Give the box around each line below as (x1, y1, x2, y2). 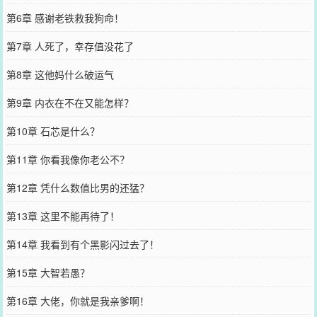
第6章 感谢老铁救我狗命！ (6, 10, 124, 25)
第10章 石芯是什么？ (6, 123, 100, 138)
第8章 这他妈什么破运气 (6, 67, 114, 81)
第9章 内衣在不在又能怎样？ (6, 95, 134, 110)
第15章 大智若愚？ (6, 265, 90, 279)
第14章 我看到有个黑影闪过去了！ (6, 236, 159, 251)
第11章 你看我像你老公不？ (6, 151, 129, 166)
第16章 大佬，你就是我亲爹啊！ (6, 293, 149, 308)
